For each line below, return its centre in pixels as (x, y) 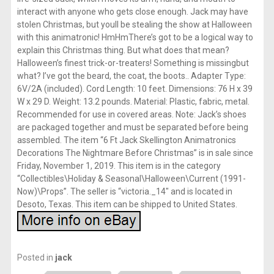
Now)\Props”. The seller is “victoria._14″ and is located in (124, 191)
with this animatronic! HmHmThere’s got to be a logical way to (135, 37)
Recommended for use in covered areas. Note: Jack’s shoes (131, 114)
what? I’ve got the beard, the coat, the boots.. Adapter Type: (131, 76)
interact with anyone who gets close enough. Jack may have (132, 11)
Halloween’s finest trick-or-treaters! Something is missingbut (133, 63)
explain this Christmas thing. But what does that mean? (123, 50)
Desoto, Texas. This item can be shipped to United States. (127, 204)
